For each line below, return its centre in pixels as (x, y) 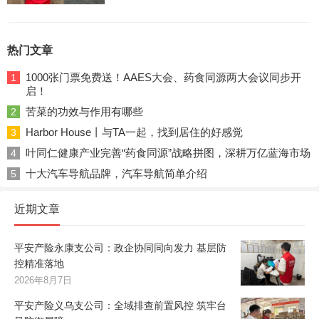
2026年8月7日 (43, 281)
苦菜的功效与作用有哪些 (84, 112)
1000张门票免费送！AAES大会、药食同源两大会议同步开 (163, 78)
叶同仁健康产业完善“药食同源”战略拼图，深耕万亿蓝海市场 (168, 153)
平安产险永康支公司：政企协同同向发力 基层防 (120, 248)
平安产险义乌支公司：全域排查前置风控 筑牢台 (120, 306)
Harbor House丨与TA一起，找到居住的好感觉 (134, 132)
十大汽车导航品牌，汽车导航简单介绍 (116, 174)
